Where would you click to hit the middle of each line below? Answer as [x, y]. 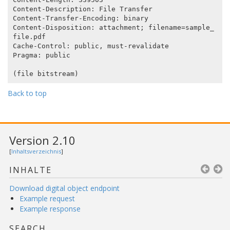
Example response [50, 209]
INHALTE [31, 170]
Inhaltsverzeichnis [36, 151]
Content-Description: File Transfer [82, 9]
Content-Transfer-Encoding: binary [80, 18]
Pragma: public [41, 55]
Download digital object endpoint [64, 188]
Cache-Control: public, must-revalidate [91, 46]
